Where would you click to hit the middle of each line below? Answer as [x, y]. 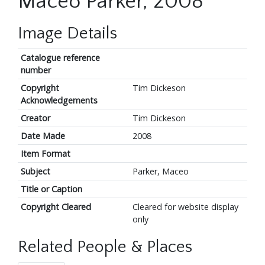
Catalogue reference [60, 58]
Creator [35, 118]
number [35, 70]
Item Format [45, 154]
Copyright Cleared [56, 207]
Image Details [67, 34]
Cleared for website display [185, 207]
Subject [35, 172]
